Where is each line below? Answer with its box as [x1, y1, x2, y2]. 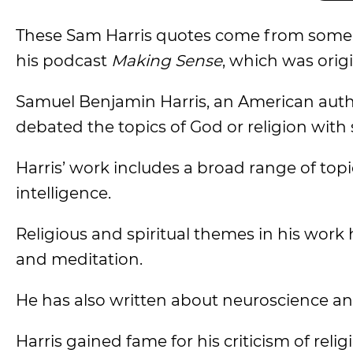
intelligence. [16, 184, 111, 203]
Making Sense [111, 51, 222, 70]
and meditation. [16, 250, 143, 269]
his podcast [16, 51, 111, 70]
